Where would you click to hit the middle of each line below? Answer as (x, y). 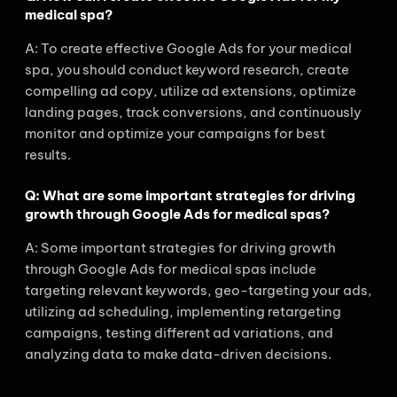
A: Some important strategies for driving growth (180, 247)
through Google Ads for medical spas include (171, 269)
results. (48, 155)
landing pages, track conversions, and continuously (193, 113)
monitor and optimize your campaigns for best (175, 134)
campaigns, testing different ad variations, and (179, 332)
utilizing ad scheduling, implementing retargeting (183, 311)
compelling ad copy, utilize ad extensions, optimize (191, 91)
